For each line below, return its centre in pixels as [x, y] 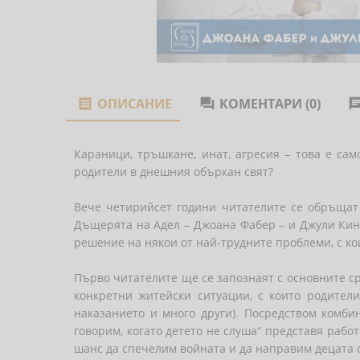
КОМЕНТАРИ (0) [270, 104]
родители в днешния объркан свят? [174, 172]
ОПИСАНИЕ [135, 104]
